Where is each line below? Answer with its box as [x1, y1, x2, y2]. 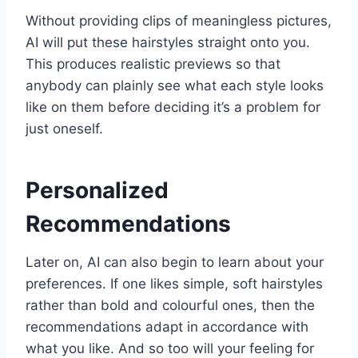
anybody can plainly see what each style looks [26, 78, 324, 94]
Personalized [26, 177, 169, 205]
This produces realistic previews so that [26, 56, 280, 73]
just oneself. [26, 121, 103, 137]
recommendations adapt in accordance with [26, 319, 308, 336]
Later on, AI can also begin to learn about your [26, 254, 324, 271]
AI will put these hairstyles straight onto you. [26, 34, 310, 51]
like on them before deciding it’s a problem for [26, 99, 320, 116]
